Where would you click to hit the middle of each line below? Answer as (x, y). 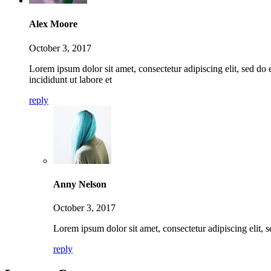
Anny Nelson (80, 184)
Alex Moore (53, 24)
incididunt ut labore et (70, 79)
